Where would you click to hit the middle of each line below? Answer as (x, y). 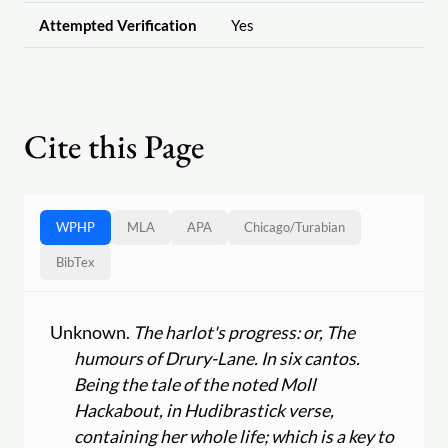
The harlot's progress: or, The (244, 332)
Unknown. (92, 332)
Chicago (267, 227)
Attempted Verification (117, 25)
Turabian (320, 227)
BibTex (75, 262)
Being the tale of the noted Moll (195, 384)
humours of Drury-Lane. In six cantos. (217, 358)
